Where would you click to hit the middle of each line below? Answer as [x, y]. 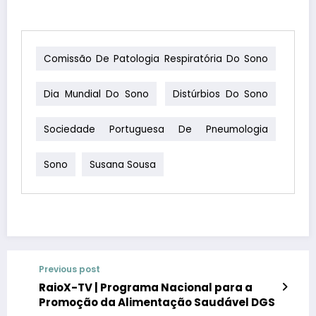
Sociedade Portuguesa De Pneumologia [156, 129]
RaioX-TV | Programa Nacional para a [146, 287]
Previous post [69, 269]
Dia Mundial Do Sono [96, 94]
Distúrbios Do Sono [220, 94]
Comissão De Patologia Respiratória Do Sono [156, 59]
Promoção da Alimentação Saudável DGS [157, 302]
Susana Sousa [123, 164]
